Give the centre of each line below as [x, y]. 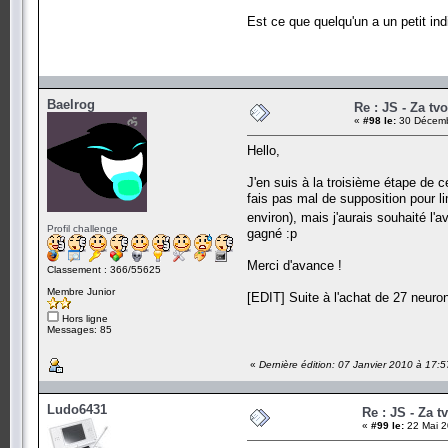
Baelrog [71, 104]
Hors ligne [83, 318]
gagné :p [272, 233]
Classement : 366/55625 [104, 269]
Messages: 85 [79, 329]
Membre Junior [81, 291]
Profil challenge [82, 228]
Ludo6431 [77, 409]
